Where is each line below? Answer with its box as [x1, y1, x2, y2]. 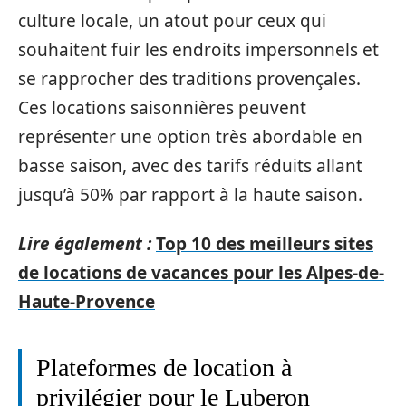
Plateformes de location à [36, 353, 292, 382]
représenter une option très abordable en [18, 124, 362, 149]
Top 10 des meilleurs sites [156, 232, 373, 256]
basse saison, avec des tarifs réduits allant [18, 153, 362, 178]
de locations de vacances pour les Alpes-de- [18, 261, 384, 285]
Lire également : [18, 232, 151, 256]
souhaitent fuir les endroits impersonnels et [18, 37, 379, 62]
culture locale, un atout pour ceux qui [18, 8, 326, 33]
